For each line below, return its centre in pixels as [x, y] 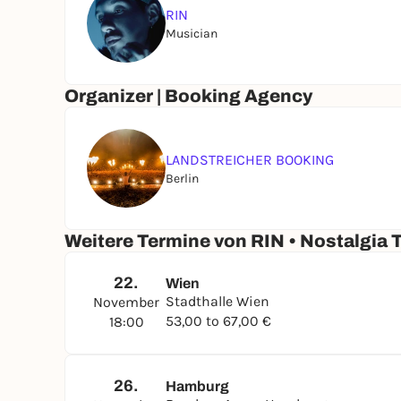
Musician [192, 33]
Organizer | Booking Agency [188, 96]
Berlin [182, 178]
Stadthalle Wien [218, 301]
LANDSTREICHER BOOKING [250, 159]
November [126, 302]
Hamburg [197, 386]
